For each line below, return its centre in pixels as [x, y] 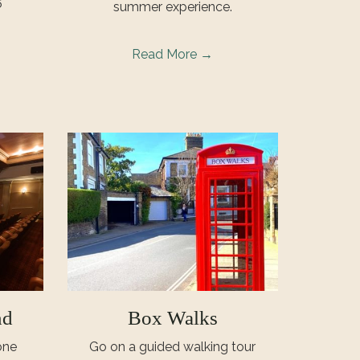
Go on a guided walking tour [173, 346]
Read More [166, 54]
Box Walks [172, 317]
